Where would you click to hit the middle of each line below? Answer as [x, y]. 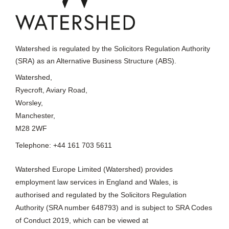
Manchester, [35, 116]
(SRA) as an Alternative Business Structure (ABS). [96, 61]
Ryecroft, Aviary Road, [51, 90]
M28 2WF [31, 129]
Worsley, [29, 103]
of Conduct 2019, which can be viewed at [82, 221]
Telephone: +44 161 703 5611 [63, 145]
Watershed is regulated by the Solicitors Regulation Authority [112, 49]
